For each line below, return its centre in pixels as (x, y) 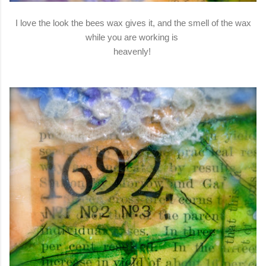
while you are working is (133, 37)
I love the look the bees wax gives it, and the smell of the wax (133, 23)
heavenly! (133, 52)
